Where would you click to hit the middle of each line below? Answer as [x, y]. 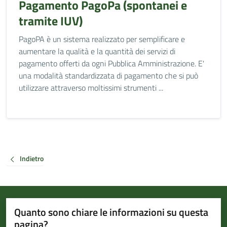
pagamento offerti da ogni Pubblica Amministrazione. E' [111, 63]
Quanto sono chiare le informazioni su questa [111, 212]
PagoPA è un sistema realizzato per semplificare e [102, 39]
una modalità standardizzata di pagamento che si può [108, 75]
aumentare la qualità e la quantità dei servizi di [97, 51]
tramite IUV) [51, 21]
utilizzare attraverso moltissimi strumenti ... [91, 88]
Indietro [32, 159]
